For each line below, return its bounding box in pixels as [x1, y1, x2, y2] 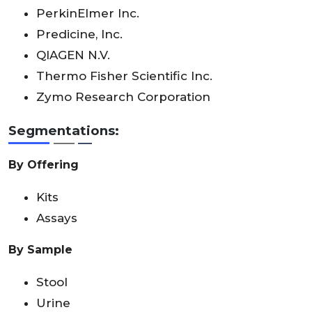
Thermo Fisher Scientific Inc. [36, 69, 212, 84]
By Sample [8, 243, 72, 257]
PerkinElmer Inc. [36, 6, 139, 21]
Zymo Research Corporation [36, 90, 210, 104]
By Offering [8, 158, 79, 172]
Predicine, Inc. [36, 27, 123, 42]
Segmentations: [8, 123, 119, 139]
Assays [36, 211, 77, 226]
